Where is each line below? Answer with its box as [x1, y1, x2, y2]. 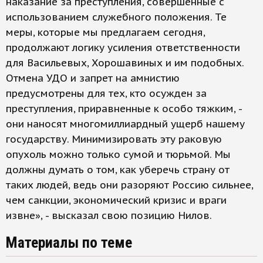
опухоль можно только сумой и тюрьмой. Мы [6, 148, 231, 161]
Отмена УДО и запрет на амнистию [6, 72, 180, 85]
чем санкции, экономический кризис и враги [6, 194, 227, 207]
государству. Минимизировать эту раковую [6, 133, 222, 146]
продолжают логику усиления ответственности [6, 41, 240, 55]
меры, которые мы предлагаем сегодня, [6, 26, 205, 39]
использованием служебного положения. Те [6, 11, 227, 24]
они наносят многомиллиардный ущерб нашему [6, 117, 245, 131]
